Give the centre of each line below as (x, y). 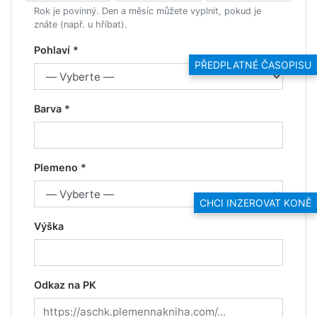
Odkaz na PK (65, 285)
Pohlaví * (56, 50)
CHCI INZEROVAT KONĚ (255, 202)
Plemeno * (60, 167)
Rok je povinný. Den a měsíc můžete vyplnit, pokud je (148, 11)
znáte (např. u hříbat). (81, 24)
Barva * (52, 109)
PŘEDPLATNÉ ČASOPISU (253, 65)
